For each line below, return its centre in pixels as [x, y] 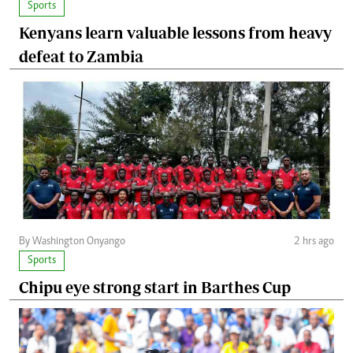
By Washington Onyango [72, 242]
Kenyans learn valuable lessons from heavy [175, 32]
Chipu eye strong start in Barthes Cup [155, 287]
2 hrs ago [314, 242]
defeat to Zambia [81, 56]
